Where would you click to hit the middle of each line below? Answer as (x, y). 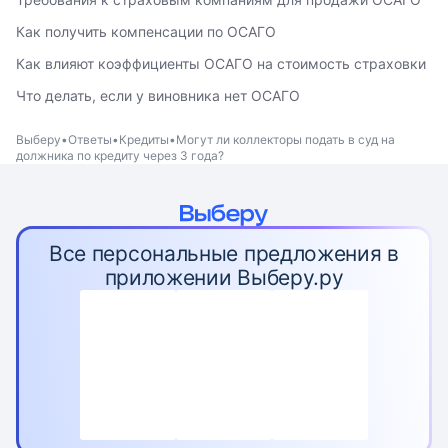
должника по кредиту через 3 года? (120, 155)
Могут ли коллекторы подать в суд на (285, 139)
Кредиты (144, 139)
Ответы (90, 139)
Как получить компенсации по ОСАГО (146, 31)
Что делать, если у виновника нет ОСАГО (158, 95)
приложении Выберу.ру (224, 277)
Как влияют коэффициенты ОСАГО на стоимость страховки (221, 63)
